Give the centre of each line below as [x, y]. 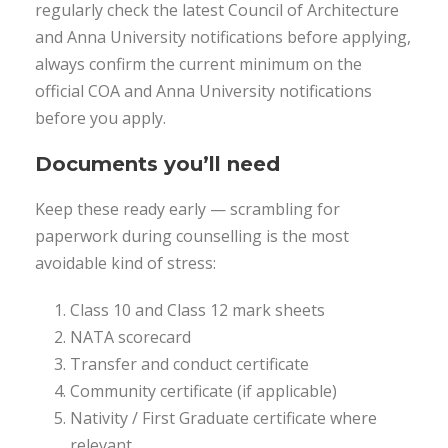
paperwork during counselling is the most [192, 236]
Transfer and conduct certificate [189, 364]
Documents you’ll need [157, 164]
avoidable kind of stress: [125, 263]
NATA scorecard [130, 337]
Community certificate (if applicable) [203, 391]
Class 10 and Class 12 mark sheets [197, 310]
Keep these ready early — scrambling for [187, 209]
